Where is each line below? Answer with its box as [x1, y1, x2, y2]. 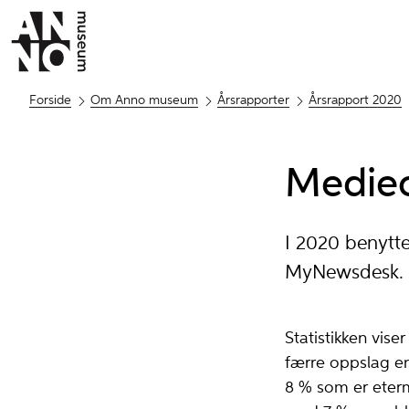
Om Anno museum [90, 94, 198, 108]
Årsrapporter [217, 94, 289, 108]
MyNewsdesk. [285, 263, 404, 283]
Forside [29, 94, 71, 108]
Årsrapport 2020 [309, 94, 402, 108]
